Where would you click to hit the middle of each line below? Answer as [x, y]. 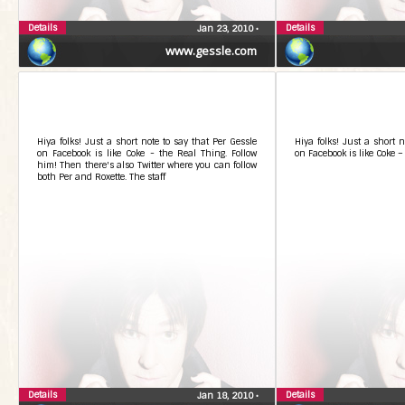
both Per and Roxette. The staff [101, 177]
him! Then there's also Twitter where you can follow [147, 165]
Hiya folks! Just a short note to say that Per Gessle [147, 141]
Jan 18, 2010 [226, 396]
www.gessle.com [211, 51]
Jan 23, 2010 [226, 28]
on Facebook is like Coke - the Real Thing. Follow [147, 153]
